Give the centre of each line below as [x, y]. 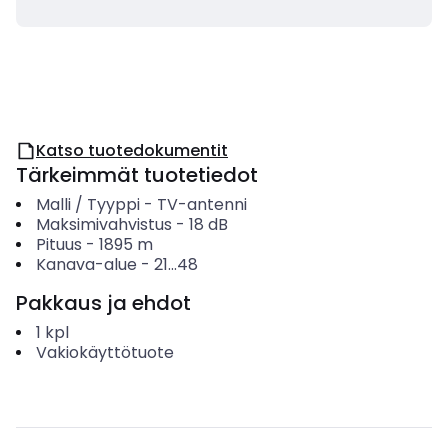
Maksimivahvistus [103, 224]
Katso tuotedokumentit [132, 150]
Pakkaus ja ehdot [103, 303]
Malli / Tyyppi [87, 204]
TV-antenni [201, 204]
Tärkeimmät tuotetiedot [137, 175]
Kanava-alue [86, 264]
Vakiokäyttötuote [104, 352]
